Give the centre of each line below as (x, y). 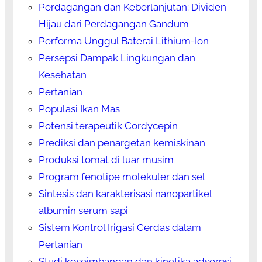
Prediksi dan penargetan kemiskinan (122, 143)
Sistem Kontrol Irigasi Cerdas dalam (120, 228)
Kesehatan (62, 75)
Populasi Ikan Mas (79, 109)
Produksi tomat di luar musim (106, 160)
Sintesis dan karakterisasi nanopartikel (125, 194)
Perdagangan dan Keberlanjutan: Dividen (132, 7)
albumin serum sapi (83, 211)
